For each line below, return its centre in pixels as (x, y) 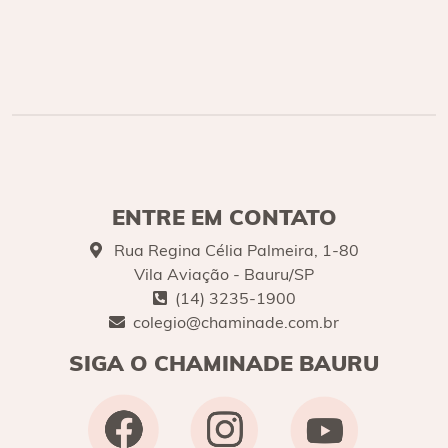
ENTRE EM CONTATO (224, 216)
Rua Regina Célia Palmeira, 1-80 (234, 249)
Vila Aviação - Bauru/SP (224, 273)
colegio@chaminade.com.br (236, 321)
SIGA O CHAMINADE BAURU (224, 362)
